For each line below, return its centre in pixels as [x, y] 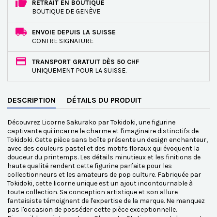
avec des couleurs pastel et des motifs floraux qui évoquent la [103, 148]
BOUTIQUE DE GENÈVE [66, 11]
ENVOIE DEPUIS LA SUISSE [74, 32]
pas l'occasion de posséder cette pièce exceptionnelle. [92, 209]
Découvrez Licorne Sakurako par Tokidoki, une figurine [91, 122]
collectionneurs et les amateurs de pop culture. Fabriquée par [104, 175]
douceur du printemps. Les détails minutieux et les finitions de [104, 157]
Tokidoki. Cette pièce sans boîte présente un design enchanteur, [108, 140]
